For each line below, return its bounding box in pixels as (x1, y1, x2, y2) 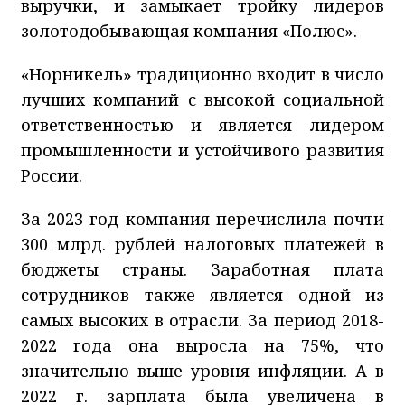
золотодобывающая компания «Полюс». (21, 19, 357, 42)
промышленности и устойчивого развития (21, 138, 384, 161)
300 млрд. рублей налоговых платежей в (21, 232, 384, 255)
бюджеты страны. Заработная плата (21, 258, 384, 280)
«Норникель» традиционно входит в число (21, 62, 384, 85)
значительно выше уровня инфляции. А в (21, 359, 384, 381)
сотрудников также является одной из (21, 283, 384, 306)
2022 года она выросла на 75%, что (21, 334, 384, 356)
